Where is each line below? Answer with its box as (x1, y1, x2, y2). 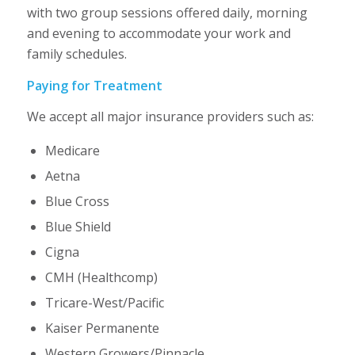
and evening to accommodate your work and (26, 25, 291, 43)
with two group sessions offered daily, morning (26, 4, 307, 22)
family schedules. (26, 45, 127, 63)
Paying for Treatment (26, 76, 162, 94)
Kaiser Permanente (44, 319, 159, 338)
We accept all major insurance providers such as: (26, 108, 314, 126)
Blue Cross (44, 193, 109, 211)
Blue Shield (44, 218, 111, 236)
